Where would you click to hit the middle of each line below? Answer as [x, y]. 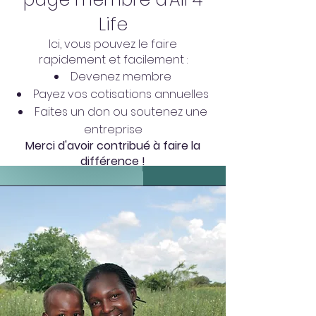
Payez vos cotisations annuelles [121, 94]
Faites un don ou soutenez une [121, 112]
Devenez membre [121, 77]
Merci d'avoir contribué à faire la [113, 146]
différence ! [113, 161]
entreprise [113, 129]
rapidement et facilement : [113, 60]
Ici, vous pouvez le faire [113, 44]
